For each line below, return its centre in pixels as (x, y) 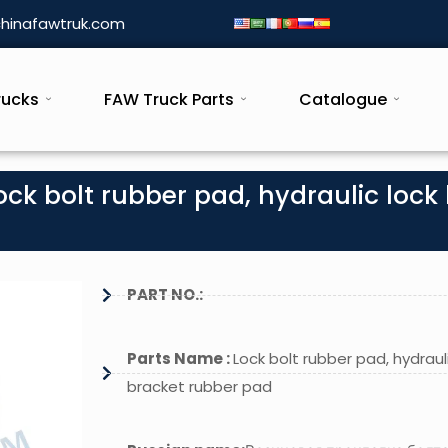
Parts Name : (179, 359)
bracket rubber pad (199, 387)
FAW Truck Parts (168, 99)
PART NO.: (164, 295)
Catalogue (342, 99)
